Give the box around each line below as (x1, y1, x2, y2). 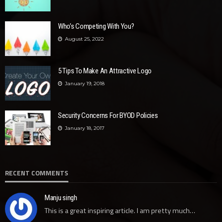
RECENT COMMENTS (5, 168, 68, 178)
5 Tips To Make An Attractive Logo (58, 66, 152, 76)
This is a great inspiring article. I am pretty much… (45, 205, 195, 217)
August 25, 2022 (65, 35, 104, 42)
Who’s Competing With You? (58, 22, 134, 31)
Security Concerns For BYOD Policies (58, 111, 158, 120)
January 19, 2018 (65, 80, 105, 87)
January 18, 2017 (65, 124, 105, 131)
